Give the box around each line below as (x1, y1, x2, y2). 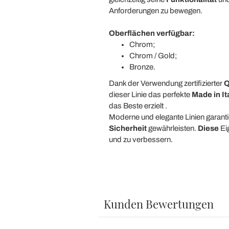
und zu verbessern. (108, 135, 173, 144)
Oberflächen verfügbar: (108, 29, 195, 37)
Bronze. (129, 62, 155, 71)
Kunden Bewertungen (103, 196, 214, 212)
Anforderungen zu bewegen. (108, 6, 202, 15)
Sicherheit (108, 124, 147, 132)
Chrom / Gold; (129, 51, 177, 60)
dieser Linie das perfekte (108, 90, 192, 99)
